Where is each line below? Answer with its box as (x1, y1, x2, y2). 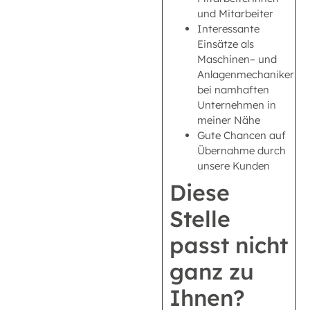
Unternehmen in (197, 98, 276, 112)
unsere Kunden (197, 159, 270, 173)
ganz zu (170, 257, 254, 286)
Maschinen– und (197, 53, 277, 66)
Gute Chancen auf (197, 129, 286, 143)
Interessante (197, 22, 259, 36)
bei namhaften (197, 83, 269, 97)
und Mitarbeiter (197, 7, 273, 21)
